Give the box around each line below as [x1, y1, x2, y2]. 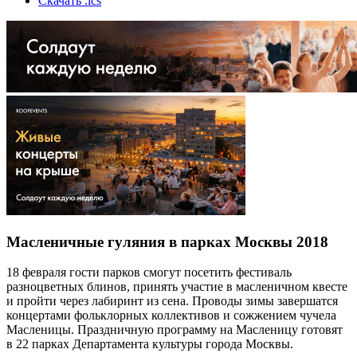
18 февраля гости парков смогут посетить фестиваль [6, 265, 292, 280]
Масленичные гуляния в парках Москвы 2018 [6, 233, 328, 250]
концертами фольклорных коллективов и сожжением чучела [6, 308, 336, 323]
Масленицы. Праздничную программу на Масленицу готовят [6, 323, 343, 337]
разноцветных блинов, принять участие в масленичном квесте [6, 280, 347, 294]
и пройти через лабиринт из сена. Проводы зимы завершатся [6, 294, 338, 308]
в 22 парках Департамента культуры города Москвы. [6, 337, 293, 351]
